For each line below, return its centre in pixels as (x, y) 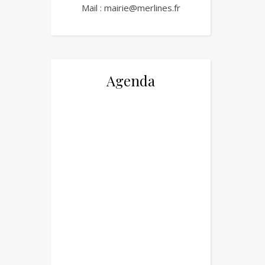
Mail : (93, 8)
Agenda (131, 80)
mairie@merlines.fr (142, 8)
